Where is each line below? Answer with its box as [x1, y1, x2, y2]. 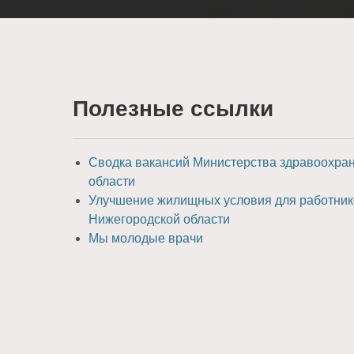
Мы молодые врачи [88, 231, 203, 245]
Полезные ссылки [73, 96, 273, 121]
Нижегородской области [88, 212, 230, 226]
